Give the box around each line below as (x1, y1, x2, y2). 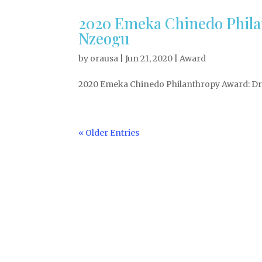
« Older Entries (78, 127, 140, 138)
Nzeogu (78, 28, 130, 49)
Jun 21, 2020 (125, 53, 173, 64)
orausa (90, 53, 119, 64)
